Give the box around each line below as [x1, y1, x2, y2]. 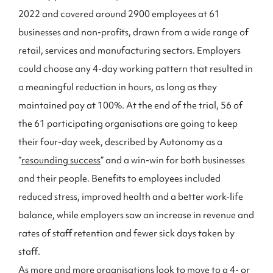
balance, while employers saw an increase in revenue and [18, 209, 254, 221]
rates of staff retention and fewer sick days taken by [18, 227, 235, 239]
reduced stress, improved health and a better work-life [18, 191, 243, 203]
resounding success [21, 154, 101, 166]
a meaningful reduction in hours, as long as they [18, 81, 217, 93]
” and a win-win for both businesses [101, 154, 245, 166]
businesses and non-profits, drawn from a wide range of [18, 26, 249, 38]
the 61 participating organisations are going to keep [18, 118, 238, 130]
